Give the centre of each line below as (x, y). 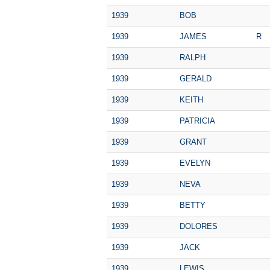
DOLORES (199, 226)
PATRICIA (197, 121)
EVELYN (195, 163)
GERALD (196, 78)
